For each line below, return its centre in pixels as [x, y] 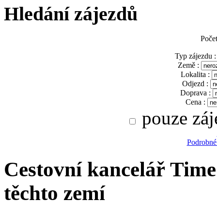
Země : [188, 65]
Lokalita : [195, 75]
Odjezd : [195, 84]
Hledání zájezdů [71, 14]
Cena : [195, 102]
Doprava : [195, 93]
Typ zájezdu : [195, 56]
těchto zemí [54, 193]
